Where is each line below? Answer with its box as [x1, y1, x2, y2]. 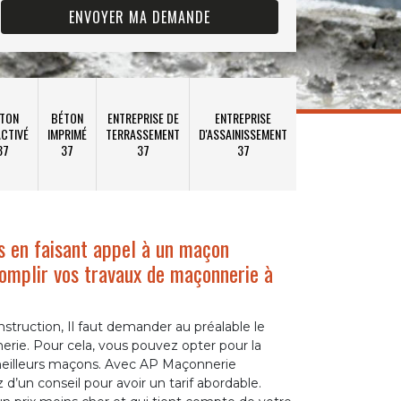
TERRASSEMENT [106, 124, 180, 143]
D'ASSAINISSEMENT [199, 124, 287, 143]
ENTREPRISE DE [107, 108, 179, 127]
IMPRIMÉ [47, 124, 87, 143]
